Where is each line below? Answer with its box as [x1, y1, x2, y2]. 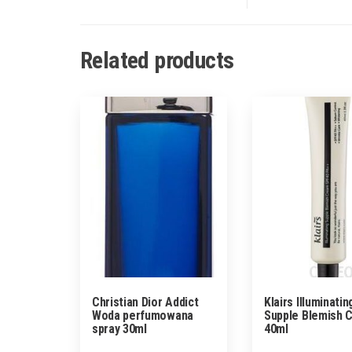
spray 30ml [92, 321, 147, 337]
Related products [80, 46, 234, 75]
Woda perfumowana [92, 308, 193, 324]
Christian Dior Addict [92, 295, 199, 310]
